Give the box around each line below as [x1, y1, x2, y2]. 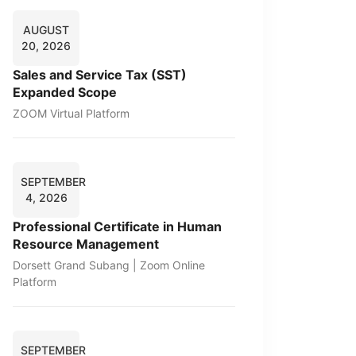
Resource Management [13, 236, 159, 252]
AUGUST [23, 23, 69, 37]
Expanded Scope [13, 84, 117, 100]
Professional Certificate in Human [13, 219, 222, 234]
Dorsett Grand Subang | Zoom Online [13, 258, 205, 272]
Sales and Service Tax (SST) [13, 67, 187, 83]
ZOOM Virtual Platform [13, 106, 130, 120]
